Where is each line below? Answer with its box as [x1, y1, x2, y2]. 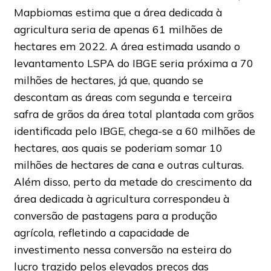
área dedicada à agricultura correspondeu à [13, 192, 229, 206]
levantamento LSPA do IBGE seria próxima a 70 [13, 56, 253, 70]
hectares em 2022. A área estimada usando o [13, 39, 240, 53]
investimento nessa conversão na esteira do [13, 243, 232, 256]
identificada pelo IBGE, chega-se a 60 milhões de [13, 124, 255, 138]
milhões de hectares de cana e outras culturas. [13, 158, 244, 172]
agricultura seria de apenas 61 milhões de [13, 22, 223, 36]
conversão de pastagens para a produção [13, 209, 217, 223]
